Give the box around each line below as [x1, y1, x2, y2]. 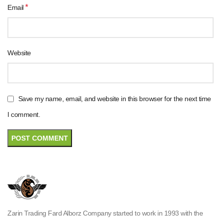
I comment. [7, 110, 40, 118]
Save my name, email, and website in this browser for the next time [18, 95, 211, 103]
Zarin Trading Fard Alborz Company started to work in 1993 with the [7, 209, 203, 217]
